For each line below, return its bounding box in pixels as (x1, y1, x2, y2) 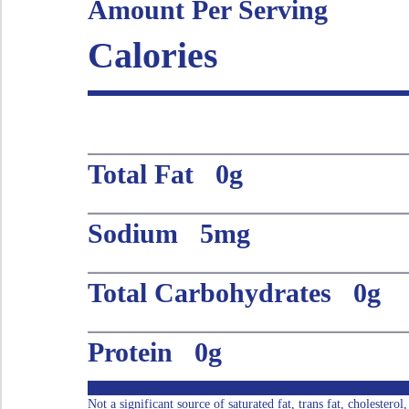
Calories (87, 34, 218, 76)
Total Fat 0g (87, 158, 243, 189)
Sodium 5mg (87, 217, 250, 248)
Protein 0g (87, 336, 222, 367)
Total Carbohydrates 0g (87, 277, 381, 308)
